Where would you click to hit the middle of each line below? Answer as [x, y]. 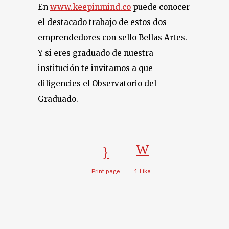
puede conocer [160, 7]
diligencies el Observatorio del [97, 84]
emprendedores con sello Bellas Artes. [112, 38]
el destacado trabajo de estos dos [102, 22]
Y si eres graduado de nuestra [96, 53]
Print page [106, 171]
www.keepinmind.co [90, 7]
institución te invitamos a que [95, 68]
